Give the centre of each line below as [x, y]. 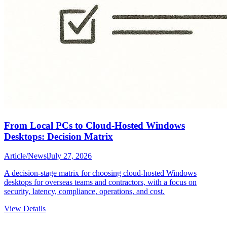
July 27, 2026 [70, 156]
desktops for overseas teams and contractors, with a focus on [100, 182]
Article [15, 156]
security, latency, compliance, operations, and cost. [84, 192]
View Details [25, 209]
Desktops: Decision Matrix [59, 136]
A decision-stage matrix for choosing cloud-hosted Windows [100, 173]
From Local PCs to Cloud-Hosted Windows [94, 125]
